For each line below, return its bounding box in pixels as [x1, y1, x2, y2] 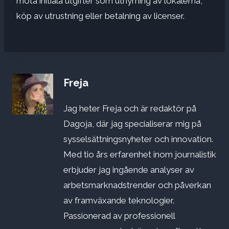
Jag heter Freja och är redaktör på [63, 103, 196, 114]
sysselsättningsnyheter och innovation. [63, 134, 213, 145]
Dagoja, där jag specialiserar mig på [63, 119, 201, 129]
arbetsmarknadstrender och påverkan [63, 180, 211, 191]
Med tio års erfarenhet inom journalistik [63, 149, 216, 160]
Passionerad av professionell [63, 211, 175, 221]
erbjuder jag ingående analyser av [63, 165, 194, 175]
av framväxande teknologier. [63, 195, 174, 206]
